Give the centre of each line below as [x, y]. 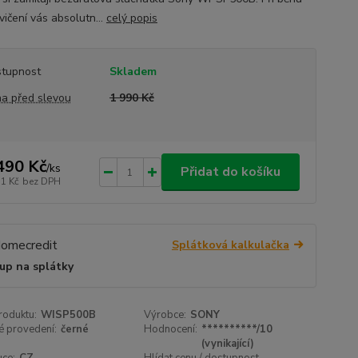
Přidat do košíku [230, 172]
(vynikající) [228, 344]
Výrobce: [165, 315]
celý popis [131, 18]
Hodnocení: [171, 330]
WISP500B [68, 315]
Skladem [133, 72]
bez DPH [41, 181]
